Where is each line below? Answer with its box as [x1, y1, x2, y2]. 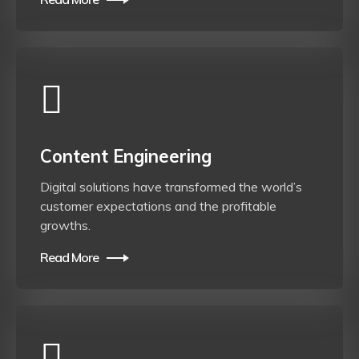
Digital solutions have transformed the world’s [40, 179, 302, 196]
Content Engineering [40, 145, 212, 168]
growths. [40, 217, 91, 234]
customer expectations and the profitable [40, 198, 276, 215]
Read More [40, 249, 99, 266]
